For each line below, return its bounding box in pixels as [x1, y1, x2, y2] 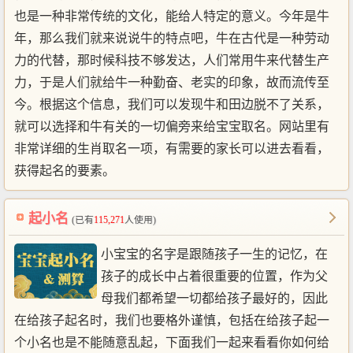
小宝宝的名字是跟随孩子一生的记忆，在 [101, 247, 328, 261]
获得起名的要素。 [14, 163, 115, 177]
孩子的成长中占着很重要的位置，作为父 [101, 269, 328, 283]
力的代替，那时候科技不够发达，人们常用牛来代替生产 [14, 53, 329, 67]
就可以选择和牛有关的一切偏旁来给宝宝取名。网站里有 [14, 119, 329, 133]
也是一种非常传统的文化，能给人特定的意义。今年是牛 [14, 9, 329, 23]
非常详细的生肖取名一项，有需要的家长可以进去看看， [14, 141, 329, 155]
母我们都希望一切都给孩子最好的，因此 [101, 291, 328, 305]
